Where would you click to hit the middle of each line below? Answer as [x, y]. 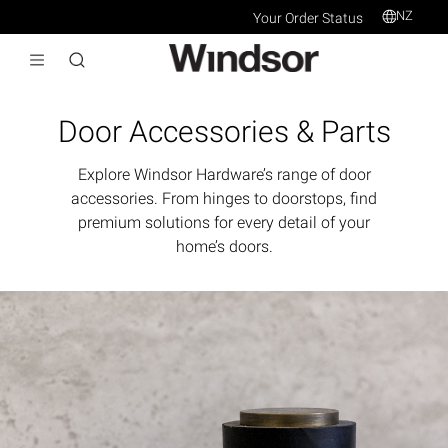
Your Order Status [307, 18]
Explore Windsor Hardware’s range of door [224, 174]
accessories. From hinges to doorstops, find [224, 198]
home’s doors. [224, 246]
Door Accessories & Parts [224, 131]
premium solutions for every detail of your [224, 222]
